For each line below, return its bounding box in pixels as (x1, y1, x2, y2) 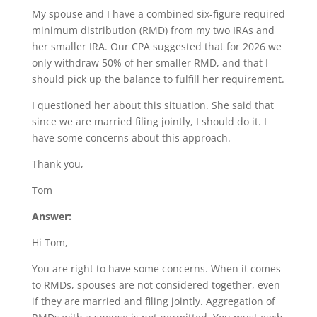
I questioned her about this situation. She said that (31, 98, 274, 112)
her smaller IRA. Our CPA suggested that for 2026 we (31, 40, 282, 53)
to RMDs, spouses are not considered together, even (31, 278, 280, 292)
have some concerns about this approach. (31, 131, 231, 144)
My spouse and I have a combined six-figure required (31, 7, 285, 21)
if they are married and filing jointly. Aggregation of (31, 294, 275, 308)
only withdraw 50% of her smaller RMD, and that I (31, 56, 268, 69)
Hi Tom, (31, 236, 68, 249)
